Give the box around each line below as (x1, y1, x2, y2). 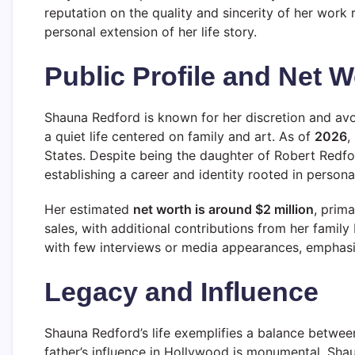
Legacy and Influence (44, 276, 319, 307)
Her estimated (44, 200, 133, 217)
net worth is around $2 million (133, 200, 314, 217)
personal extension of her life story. (44, 23, 257, 40)
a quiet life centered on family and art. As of (44, 128, 315, 144)
